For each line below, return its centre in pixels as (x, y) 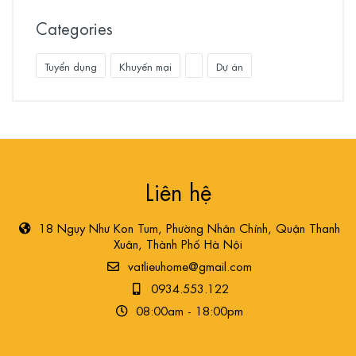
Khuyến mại (145, 66)
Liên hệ (178, 190)
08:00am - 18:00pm (188, 310)
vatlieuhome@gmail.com (188, 265)
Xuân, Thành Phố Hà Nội (178, 243)
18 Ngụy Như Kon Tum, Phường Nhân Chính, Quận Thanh (188, 227)
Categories (74, 27)
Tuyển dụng (71, 66)
